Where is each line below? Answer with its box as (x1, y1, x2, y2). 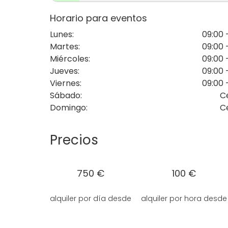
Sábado (50, 90, 80, 102)
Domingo (50, 102, 86, 114)
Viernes (50, 77, 80, 90)
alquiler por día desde (50, 193, 131, 204)
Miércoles (50, 53, 89, 65)
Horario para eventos (50, 12, 147, 25)
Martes (50, 41, 78, 53)
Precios (50, 131, 98, 150)
